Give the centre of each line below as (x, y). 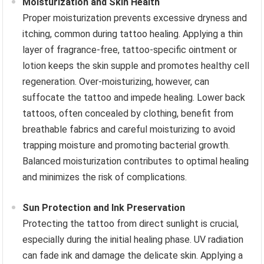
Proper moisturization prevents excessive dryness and (135, 18)
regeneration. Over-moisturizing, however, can (116, 81)
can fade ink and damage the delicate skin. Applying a (133, 255)
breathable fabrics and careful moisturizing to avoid (129, 129)
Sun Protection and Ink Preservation (104, 207)
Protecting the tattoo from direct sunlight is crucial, (131, 223)
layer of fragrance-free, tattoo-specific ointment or (130, 49)
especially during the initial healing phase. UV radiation (133, 239)
